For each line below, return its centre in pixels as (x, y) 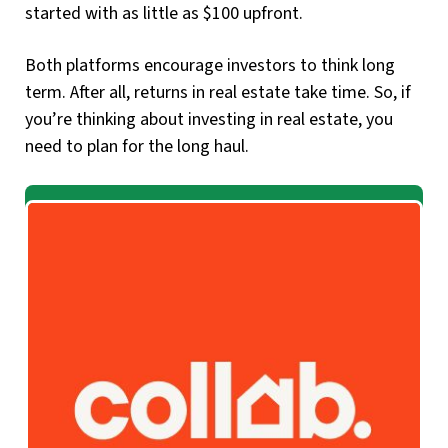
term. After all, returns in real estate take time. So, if (218, 92)
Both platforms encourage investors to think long (210, 65)
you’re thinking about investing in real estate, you (209, 119)
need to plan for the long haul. (137, 146)
